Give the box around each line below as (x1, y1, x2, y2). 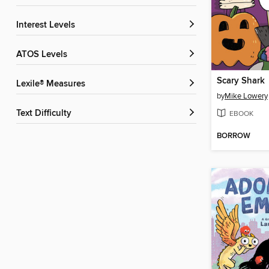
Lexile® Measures (21, 79, 85, 90)
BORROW (217, 131, 250, 142)
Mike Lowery (225, 91, 268, 101)
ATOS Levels (22, 49, 67, 61)
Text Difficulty (20, 108, 71, 119)
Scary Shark (217, 76, 265, 87)
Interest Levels (19, 20, 75, 31)
